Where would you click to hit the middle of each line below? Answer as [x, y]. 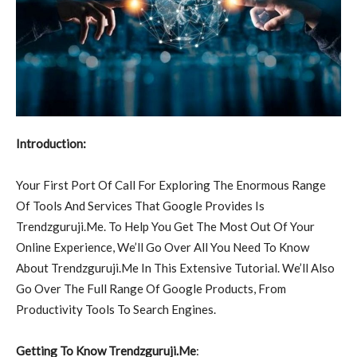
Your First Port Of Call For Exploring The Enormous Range [171, 184]
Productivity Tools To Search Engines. [116, 309]
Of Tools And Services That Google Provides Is [140, 205]
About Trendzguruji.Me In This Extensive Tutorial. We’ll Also [175, 267]
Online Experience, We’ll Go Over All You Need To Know [163, 247]
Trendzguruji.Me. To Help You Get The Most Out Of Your [165, 226]
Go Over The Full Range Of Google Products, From [151, 288]
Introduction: [51, 143]
